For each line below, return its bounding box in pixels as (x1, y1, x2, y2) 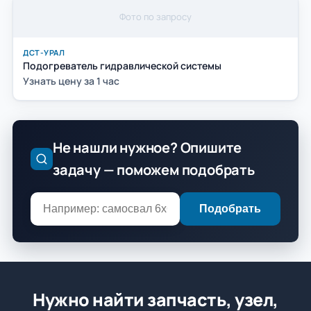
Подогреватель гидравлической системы (23, 58, 221, 72)
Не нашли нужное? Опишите (53, 137, 242, 157)
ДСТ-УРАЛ (23, 47, 65, 58)
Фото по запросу (119, 10, 192, 23)
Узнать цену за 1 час (23, 74, 119, 87)
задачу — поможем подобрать (53, 160, 255, 179)
